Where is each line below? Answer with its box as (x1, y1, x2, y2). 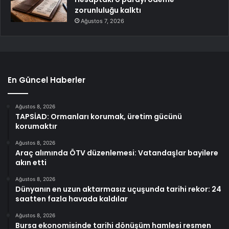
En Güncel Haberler (8, 75, 85, 86)
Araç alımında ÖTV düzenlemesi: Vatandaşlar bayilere (15, 148, 218, 158)
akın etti (15, 157, 47, 168)
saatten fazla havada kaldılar (15, 194, 128, 204)
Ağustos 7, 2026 (81, 17, 124, 25)
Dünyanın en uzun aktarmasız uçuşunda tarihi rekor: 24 (15, 184, 221, 195)
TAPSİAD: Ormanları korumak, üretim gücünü (15, 111, 182, 122)
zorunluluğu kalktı (75, 5, 141, 16)
